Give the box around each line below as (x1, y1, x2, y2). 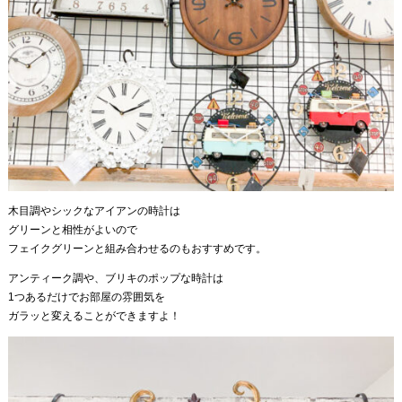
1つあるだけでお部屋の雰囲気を (7, 291, 165, 304)
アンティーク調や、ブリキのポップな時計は (7, 272, 223, 285)
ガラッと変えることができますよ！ (7, 310, 180, 323)
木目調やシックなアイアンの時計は (7, 205, 180, 218)
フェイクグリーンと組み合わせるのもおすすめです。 (7, 242, 267, 256)
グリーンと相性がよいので (7, 223, 137, 237)
